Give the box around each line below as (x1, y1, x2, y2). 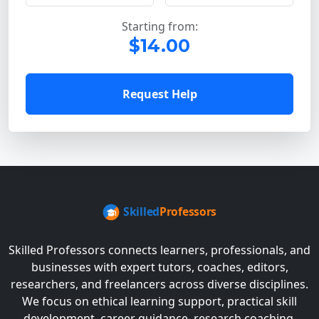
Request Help (122, 86, 197, 102)
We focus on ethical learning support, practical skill (22, 293, 297, 309)
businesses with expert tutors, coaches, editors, (31, 259, 288, 275)
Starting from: (121, 19, 198, 34)
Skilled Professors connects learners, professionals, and (9, 242, 310, 258)
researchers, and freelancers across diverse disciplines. (11, 276, 308, 292)
